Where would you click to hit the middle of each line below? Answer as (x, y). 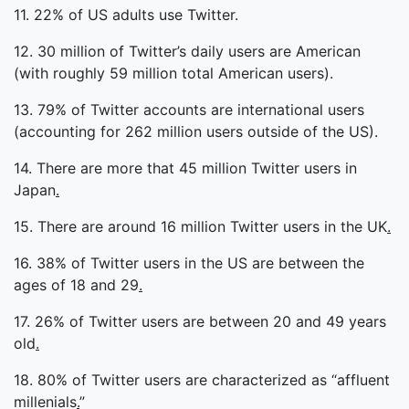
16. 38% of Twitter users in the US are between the (189, 263)
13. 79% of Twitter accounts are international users (189, 110)
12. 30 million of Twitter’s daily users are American (187, 51)
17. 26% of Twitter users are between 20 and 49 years (200, 321)
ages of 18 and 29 (76, 285)
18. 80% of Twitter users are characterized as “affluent (202, 380)
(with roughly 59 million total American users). (173, 73)
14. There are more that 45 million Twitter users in (185, 168)
